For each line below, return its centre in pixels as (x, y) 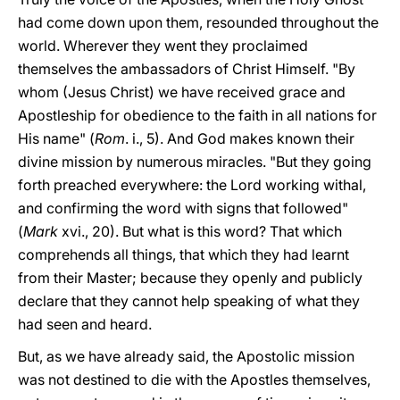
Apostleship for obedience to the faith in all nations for (197, 115)
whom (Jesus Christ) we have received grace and (182, 92)
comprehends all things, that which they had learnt (183, 254)
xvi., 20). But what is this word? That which (200, 231)
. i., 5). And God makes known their (240, 138)
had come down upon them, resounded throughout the (198, 22)
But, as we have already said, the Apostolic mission (186, 356)
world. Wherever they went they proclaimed (163, 46)
